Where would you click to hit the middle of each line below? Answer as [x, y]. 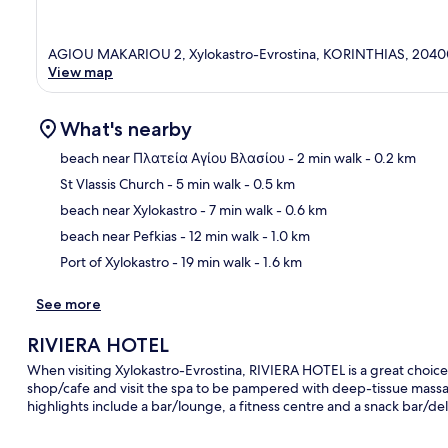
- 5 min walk [202, 183]
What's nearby [126, 128]
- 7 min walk [235, 209]
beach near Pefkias [118, 235]
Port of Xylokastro [114, 261]
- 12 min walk [218, 235]
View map [80, 71]
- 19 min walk [210, 261]
